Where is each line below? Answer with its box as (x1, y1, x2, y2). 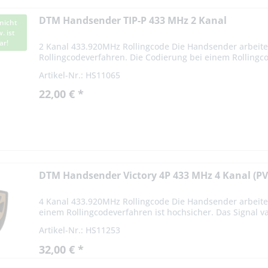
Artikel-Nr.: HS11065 (39, 69, 121, 81)
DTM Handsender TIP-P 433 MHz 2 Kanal (39, 13, 227, 27)
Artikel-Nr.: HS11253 (39, 224, 121, 236)
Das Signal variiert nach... (39, 62, 142, 74)
